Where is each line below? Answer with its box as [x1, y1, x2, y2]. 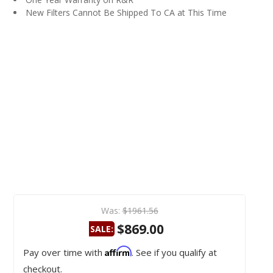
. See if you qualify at [132, 246, 217, 258]
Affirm [105, 245, 132, 257]
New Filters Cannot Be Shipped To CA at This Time [26, 6, 227, 18]
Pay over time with [23, 246, 105, 258]
